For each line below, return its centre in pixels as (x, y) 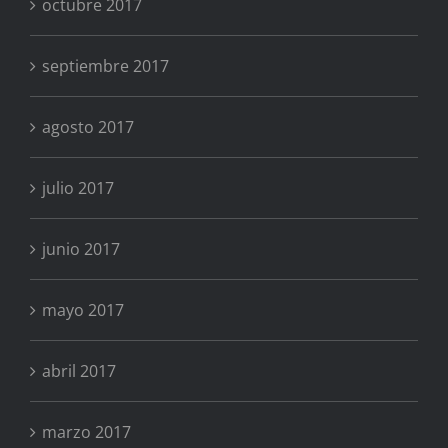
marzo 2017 (86, 432)
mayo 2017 (83, 310)
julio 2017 (78, 188)
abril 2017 (79, 371)
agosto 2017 (88, 127)
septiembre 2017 (105, 66)
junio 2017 (81, 249)
